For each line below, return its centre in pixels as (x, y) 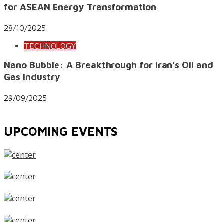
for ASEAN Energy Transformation (80, 7)
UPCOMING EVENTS (61, 131)
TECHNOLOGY (50, 45)
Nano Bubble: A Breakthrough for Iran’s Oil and (109, 65)
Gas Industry (32, 77)
